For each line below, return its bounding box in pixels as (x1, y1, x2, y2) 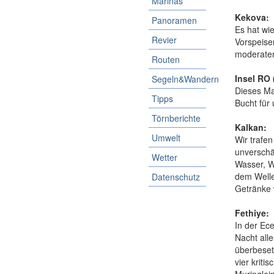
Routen (151, 53, 180, 65)
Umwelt (151, 131, 180, 144)
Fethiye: (234, 207, 269, 219)
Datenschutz (151, 171, 200, 183)
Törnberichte (151, 112, 201, 124)
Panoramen (151, 14, 197, 26)
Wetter (151, 151, 177, 163)
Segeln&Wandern (151, 73, 219, 85)
